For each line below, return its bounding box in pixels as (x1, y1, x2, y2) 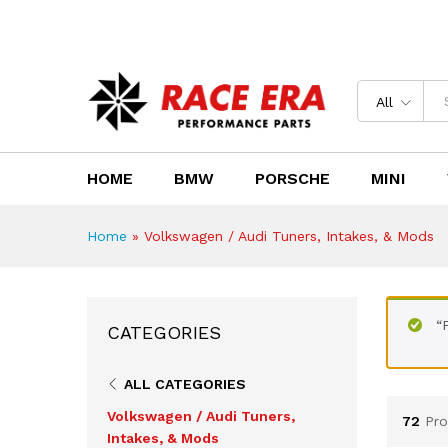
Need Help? (87, 17, 169, 34)
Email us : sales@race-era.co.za (174, 17, 391, 34)
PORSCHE (255, 168, 330, 188)
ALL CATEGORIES (124, 375, 246, 392)
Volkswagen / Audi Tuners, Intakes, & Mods (144, 227, 434, 244)
